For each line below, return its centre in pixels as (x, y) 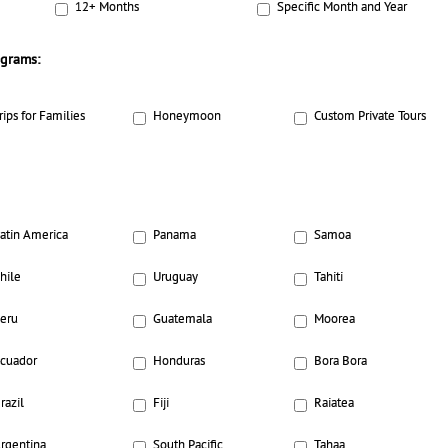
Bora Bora (340, 362)
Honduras (179, 362)
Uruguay (176, 278)
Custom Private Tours (369, 117)
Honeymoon (187, 117)
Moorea (334, 320)
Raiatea (333, 404)
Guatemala (183, 320)
